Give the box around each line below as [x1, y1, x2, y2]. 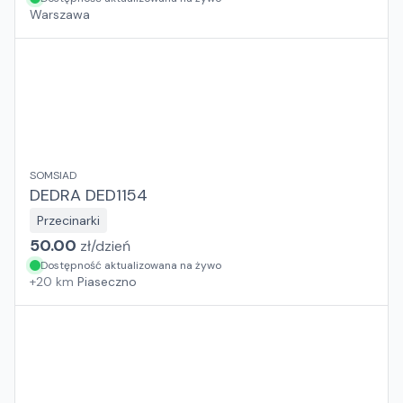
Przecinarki [37, 212, 100, 228]
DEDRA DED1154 [30, 184, 148, 206]
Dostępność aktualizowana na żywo [40, 258, 221, 273]
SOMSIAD [30, 168, 76, 183]
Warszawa [30, 6, 90, 22]
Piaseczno [77, 273, 137, 290]
